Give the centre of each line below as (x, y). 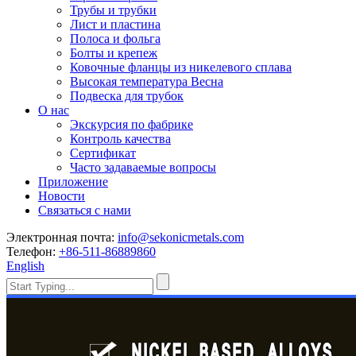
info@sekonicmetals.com (181, 237)
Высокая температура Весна (147, 81)
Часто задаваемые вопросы (143, 167)
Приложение (73, 182)
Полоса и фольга (115, 39)
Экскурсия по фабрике (132, 124)
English (25, 266)
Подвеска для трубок (127, 96)
